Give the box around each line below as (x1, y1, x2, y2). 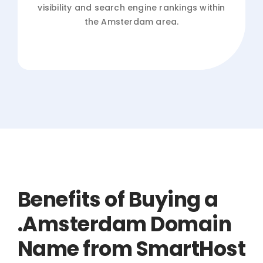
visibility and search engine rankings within (38, 1, 225, 14)
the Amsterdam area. (84, 15, 179, 28)
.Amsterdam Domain (17, 209, 232, 238)
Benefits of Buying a (17, 184, 218, 214)
